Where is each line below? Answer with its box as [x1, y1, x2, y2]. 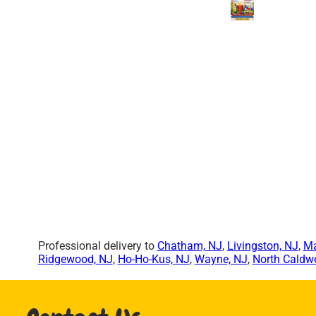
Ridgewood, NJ [37, 252, 113, 266]
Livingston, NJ [226, 238, 298, 253]
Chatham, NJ [157, 238, 222, 253]
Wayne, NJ [194, 252, 248, 266]
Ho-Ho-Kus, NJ [117, 252, 190, 266]
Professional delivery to [37, 238, 157, 253]
